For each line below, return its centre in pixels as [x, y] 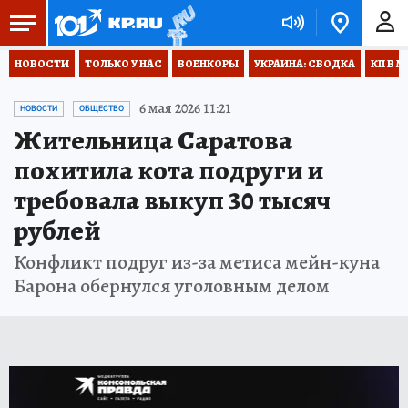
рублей [57, 230]
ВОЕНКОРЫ [208, 64]
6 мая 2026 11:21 [185, 108]
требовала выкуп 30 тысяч [172, 200]
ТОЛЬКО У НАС [123, 64]
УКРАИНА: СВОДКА [305, 64]
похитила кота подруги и [168, 170]
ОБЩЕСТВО [102, 108]
